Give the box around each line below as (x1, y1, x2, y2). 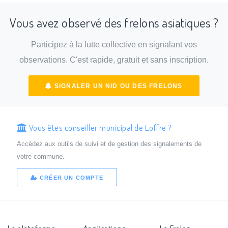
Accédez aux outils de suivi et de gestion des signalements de (16, 139, 202, 148)
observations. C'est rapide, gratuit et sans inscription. (19, 55, 209, 65)
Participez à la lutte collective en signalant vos (31, 40, 197, 49)
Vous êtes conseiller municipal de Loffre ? (27, 121, 172, 133)
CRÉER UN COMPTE (37, 175, 103, 181)
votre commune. (16, 152, 65, 160)
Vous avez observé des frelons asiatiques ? (10, 14, 218, 31)
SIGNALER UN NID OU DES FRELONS (52, 82, 183, 90)
